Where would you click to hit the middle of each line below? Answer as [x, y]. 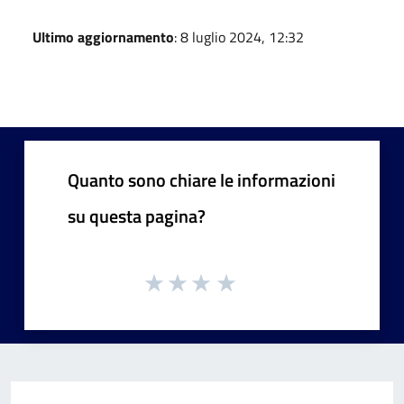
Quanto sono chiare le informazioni [202, 179]
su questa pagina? [137, 216]
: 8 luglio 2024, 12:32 [239, 37]
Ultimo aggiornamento [103, 37]
